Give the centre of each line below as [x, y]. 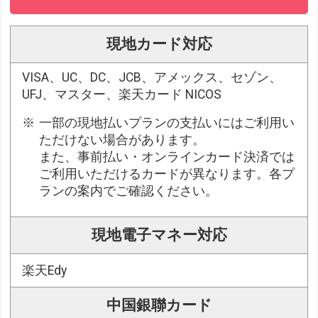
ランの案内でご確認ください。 [129, 191]
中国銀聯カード [159, 305]
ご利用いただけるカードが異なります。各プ [167, 174]
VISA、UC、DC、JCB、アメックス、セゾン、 [152, 77]
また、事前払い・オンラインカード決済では [167, 157]
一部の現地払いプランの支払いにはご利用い [167, 122]
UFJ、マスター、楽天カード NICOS [122, 94]
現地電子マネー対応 [159, 235]
